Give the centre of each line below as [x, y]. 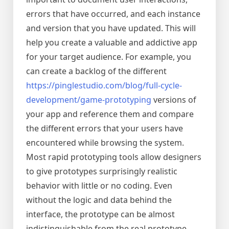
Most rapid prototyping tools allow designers [114, 157]
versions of [174, 100]
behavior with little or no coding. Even [99, 186]
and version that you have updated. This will [111, 28]
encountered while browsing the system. [105, 143]
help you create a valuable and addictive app [112, 43]
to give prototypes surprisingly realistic [102, 171]
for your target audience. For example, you [109, 57]
